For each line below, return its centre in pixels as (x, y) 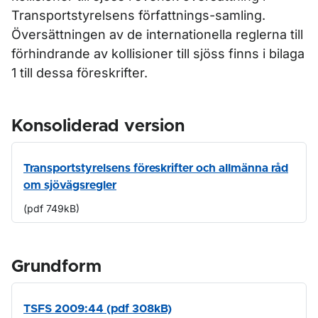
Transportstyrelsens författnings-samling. (138, 15)
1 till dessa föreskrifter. (79, 73)
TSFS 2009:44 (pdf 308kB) (98, 309)
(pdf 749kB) (51, 208)
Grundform (56, 267)
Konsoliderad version (98, 126)
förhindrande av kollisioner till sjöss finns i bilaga (158, 54)
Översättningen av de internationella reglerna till (157, 34)
